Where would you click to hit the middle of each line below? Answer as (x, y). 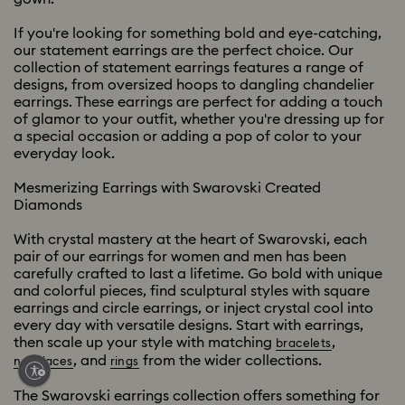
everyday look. (64, 153)
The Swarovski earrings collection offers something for (197, 396)
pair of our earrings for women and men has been (180, 256)
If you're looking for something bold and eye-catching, (198, 33)
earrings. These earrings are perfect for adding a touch (198, 102)
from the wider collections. (230, 360)
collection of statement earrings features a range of (188, 67)
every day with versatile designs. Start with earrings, (188, 325)
